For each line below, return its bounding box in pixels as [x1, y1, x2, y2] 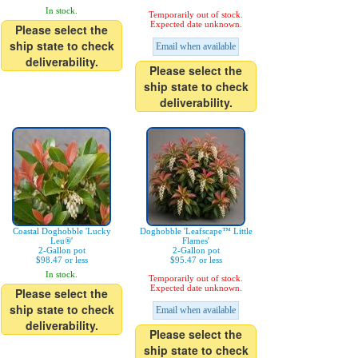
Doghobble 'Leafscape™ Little [139, 226, 253, 236]
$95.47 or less [169, 255, 222, 265]
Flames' [182, 236, 209, 245]
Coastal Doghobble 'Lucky [12, 226, 111, 236]
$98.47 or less [35, 255, 88, 265]
